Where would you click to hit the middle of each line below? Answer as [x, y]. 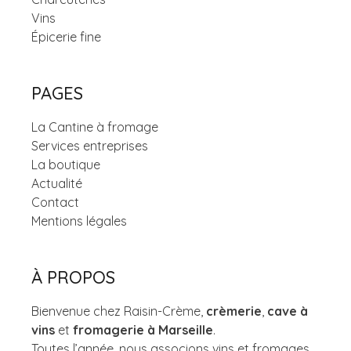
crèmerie [234, 311]
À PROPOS [73, 278]
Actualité [57, 184]
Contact [55, 203]
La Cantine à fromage [95, 127]
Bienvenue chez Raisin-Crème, [119, 311]
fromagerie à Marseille [143, 330]
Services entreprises [90, 146]
